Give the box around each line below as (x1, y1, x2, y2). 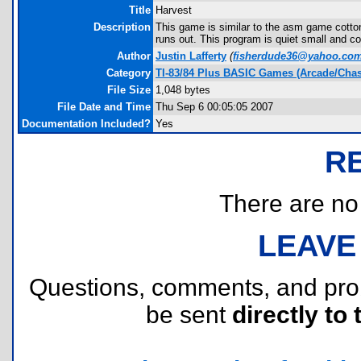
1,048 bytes (156, 84, 210, 96)
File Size (107, 84, 151, 96)
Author (117, 50, 151, 62)
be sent (145, 301, 232, 328)
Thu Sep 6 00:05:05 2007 (156, 101, 273, 113)
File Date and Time (57, 101, 151, 113)
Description (93, 21, 151, 33)
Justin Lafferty (156, 50, 226, 62)
